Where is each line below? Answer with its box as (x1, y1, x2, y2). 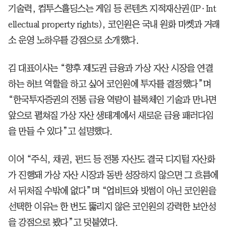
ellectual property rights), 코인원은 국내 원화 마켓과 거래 (8, 19, 220, 29)
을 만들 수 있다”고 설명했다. (8, 126, 112, 136)
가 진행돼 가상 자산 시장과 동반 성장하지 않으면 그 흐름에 (8, 170, 218, 180)
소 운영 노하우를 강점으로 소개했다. (8, 35, 138, 45)
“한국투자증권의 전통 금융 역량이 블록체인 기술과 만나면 (8, 95, 216, 104)
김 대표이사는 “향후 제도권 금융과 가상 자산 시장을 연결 (8, 63, 213, 73)
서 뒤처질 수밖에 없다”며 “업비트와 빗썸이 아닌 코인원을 (8, 186, 216, 195)
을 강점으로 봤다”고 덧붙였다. (8, 217, 118, 227)
